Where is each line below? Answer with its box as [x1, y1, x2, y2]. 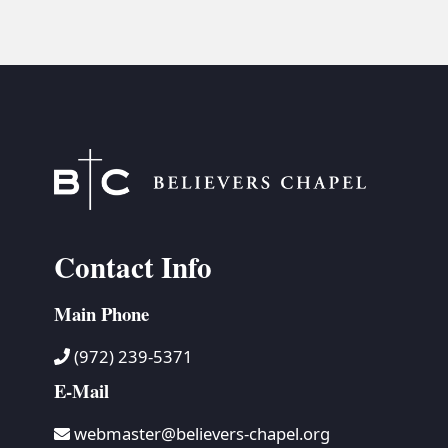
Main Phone [53, 300, 149, 328]
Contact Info [53, 245, 212, 289]
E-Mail [53, 377, 109, 405]
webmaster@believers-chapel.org [74, 422, 331, 446]
